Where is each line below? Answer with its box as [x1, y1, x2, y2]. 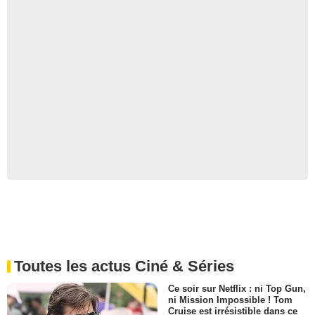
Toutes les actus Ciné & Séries [14, 257, 234, 275]
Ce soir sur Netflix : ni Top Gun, [168, 283, 306, 294]
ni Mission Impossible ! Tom [168, 294, 292, 305]
